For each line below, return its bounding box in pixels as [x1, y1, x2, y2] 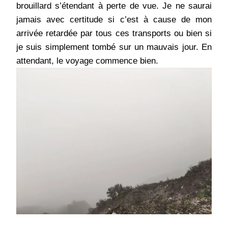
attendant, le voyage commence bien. [16, 56, 158, 66]
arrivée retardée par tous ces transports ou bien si [16, 28, 212, 39]
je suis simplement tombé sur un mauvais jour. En [16, 42, 212, 52]
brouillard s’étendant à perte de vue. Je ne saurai [16, 1, 212, 11]
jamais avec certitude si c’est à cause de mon [16, 15, 212, 25]
